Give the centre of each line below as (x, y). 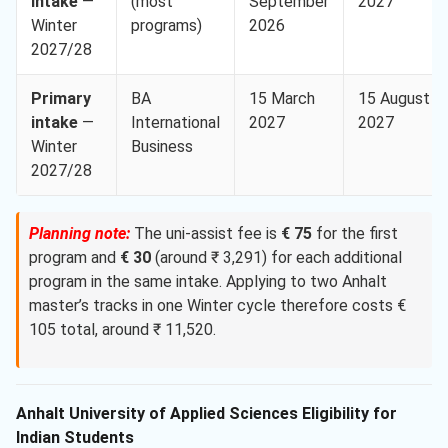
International (175, 123)
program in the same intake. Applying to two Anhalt (208, 282)
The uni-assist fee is (205, 234)
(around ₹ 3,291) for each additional (276, 258)
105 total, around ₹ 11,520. (122, 330)
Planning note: (79, 234)
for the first (355, 234)
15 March (282, 99)
